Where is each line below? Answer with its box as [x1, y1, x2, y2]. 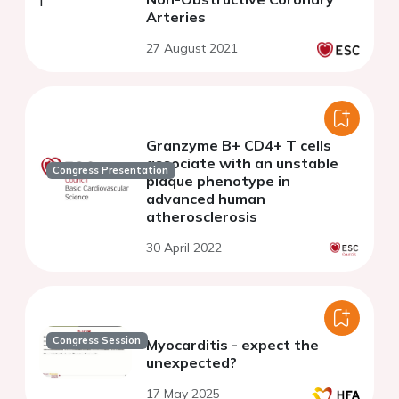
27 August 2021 [146, 40, 238, 57]
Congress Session [53, 334, 142, 347]
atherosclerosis [146, 208, 257, 226]
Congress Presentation [53, 164, 169, 177]
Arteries [146, 8, 206, 27]
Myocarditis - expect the [146, 336, 319, 354]
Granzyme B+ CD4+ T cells [146, 136, 331, 155]
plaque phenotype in [146, 172, 290, 191]
